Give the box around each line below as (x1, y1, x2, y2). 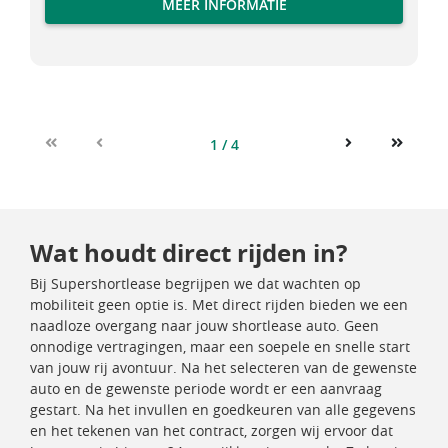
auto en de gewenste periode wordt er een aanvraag (30, 379, 382, 398)
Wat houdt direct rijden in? (30, 236, 347, 270)
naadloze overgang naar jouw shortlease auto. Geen (30, 316, 379, 335)
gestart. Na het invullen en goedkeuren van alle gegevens (30, 400, 416, 419)
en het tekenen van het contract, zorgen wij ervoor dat (30, 421, 393, 440)
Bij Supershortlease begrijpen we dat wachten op (30, 274, 361, 293)
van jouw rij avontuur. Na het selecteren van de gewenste (30, 358, 417, 377)
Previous (95, 145, 152, 165)
